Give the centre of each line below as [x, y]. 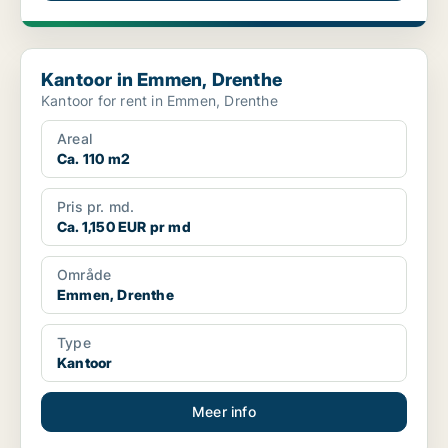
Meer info [224, 412]
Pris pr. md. [96, 207]
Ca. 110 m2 [93, 159]
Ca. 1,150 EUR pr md [124, 227]
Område [84, 275]
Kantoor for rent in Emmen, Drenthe [159, 101]
